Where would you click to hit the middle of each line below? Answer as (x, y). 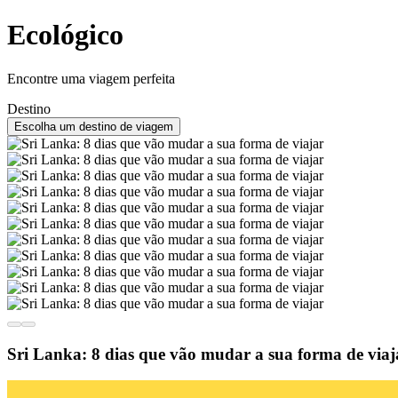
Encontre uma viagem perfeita (91, 78)
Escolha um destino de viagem (94, 126)
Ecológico (65, 35)
